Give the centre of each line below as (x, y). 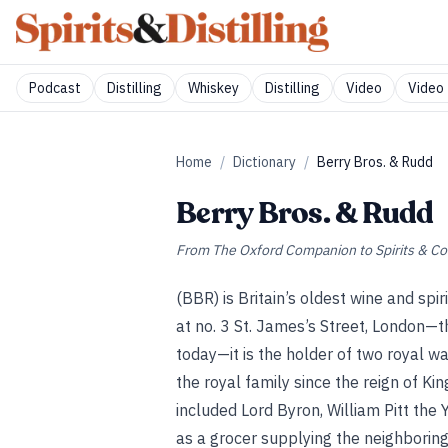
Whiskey (213, 88)
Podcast (55, 88)
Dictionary (264, 162)
